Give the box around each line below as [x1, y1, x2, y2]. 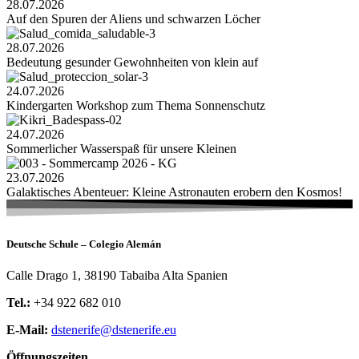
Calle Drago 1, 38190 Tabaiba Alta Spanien [6, 268, 228, 282]
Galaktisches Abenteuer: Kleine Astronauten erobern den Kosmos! [6, 184, 342, 199]
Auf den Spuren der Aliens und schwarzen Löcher [6, 11, 260, 26]
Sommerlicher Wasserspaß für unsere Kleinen [6, 141, 236, 155]
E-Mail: [6, 322, 48, 337]
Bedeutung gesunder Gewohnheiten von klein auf [6, 54, 258, 69]
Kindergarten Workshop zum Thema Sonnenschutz [6, 98, 265, 112]
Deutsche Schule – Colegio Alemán [6, 237, 161, 250]
